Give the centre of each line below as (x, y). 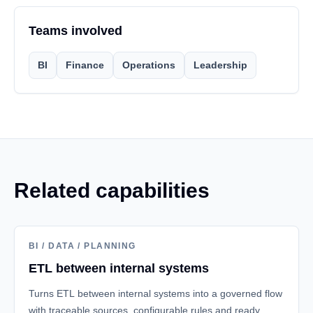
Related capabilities (112, 190)
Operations (149, 65)
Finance (85, 65)
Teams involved (75, 31)
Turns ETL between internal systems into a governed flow (155, 293)
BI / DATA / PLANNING (82, 246)
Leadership (220, 65)
